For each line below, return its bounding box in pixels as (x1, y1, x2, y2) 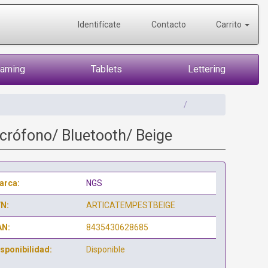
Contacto (149, 20, 186, 29)
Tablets (91, 63, 122, 75)
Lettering (188, 63, 226, 75)
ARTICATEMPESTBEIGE (86, 200, 175, 210)
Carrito (214, 20, 243, 29)
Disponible (86, 245, 125, 254)
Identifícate (76, 20, 121, 29)
